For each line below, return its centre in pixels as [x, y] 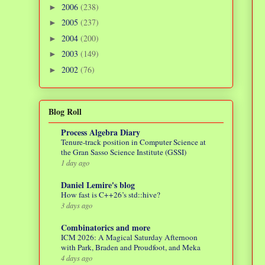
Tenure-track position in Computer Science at [133, 142]
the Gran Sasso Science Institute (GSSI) [124, 152]
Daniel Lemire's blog [98, 185]
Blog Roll [65, 112]
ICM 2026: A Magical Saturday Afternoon [129, 237]
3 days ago [77, 205]
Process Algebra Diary [101, 132]
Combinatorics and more [106, 228]
